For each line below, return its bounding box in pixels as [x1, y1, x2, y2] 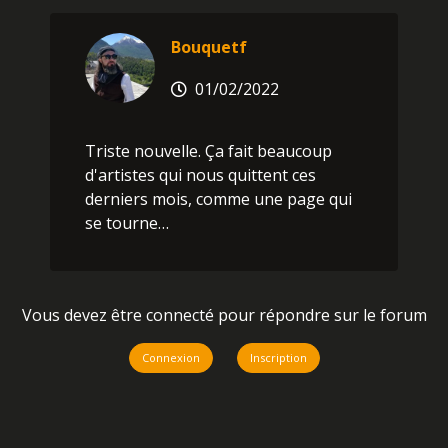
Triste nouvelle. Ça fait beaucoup [84, 140, 332, 162]
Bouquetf [170, 36, 247, 59]
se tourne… [84, 212, 169, 234]
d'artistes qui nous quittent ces [84, 164, 316, 186]
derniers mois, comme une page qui [84, 188, 352, 210]
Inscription [249, 350, 307, 365]
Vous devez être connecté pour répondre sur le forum [21, 304, 427, 326]
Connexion [141, 350, 200, 365]
